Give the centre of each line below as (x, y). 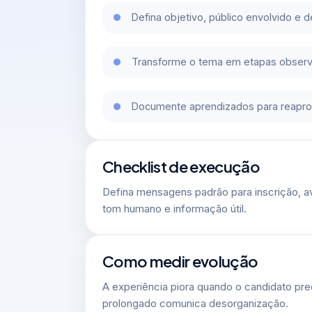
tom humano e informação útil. (174, 209)
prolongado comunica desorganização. (195, 303)
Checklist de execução (181, 166)
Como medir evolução (180, 261)
